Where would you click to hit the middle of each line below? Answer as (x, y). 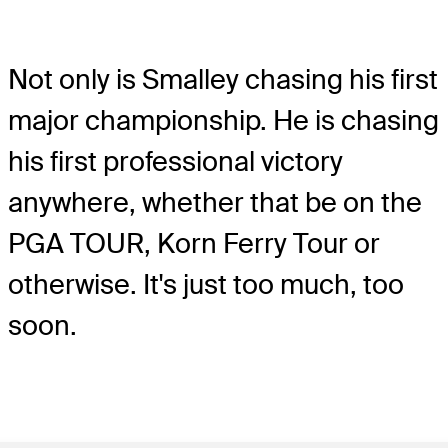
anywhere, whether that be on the (215, 202)
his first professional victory (175, 161)
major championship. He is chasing (223, 120)
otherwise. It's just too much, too (206, 284)
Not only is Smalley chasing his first (223, 79)
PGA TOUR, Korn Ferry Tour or (194, 243)
